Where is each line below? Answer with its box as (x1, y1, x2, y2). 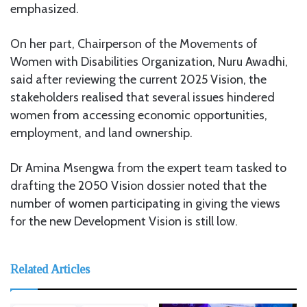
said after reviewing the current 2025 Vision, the (10, 71, 267, 87)
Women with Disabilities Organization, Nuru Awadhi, (10, 53, 288, 69)
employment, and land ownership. (10, 125, 193, 140)
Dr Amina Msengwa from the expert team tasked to (10, 160, 286, 175)
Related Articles (10, 262, 90, 276)
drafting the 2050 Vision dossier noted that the (10, 177, 267, 193)
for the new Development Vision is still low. (10, 213, 238, 229)
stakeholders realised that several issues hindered (10, 89, 275, 105)
